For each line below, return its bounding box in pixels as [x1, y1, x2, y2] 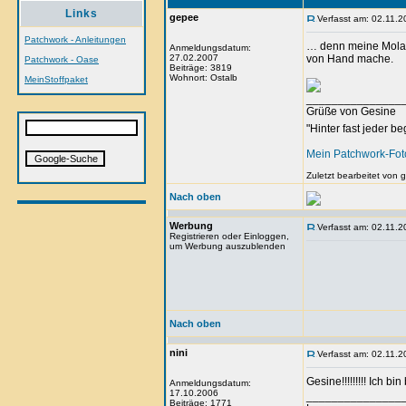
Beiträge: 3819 [169, 63, 232, 72]
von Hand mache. [306, 53, 393, 65]
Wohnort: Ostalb [169, 72, 237, 82]
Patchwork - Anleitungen [24, 34, 126, 44]
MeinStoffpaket [24, 74, 88, 84]
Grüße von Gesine [306, 105, 396, 118]
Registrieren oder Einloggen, [169, 231, 289, 241]
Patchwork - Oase [24, 54, 99, 64]
